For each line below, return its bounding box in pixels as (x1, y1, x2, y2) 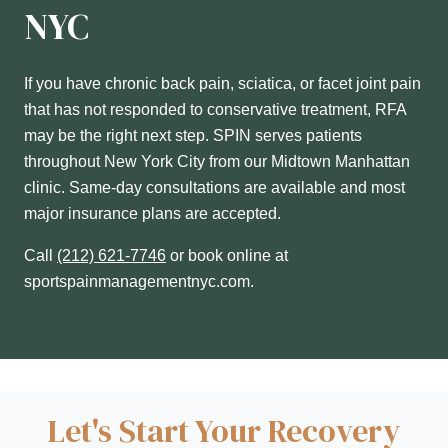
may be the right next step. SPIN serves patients (24, 127, 362, 145)
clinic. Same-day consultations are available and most (24, 179, 405, 197)
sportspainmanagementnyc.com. (24, 273, 254, 291)
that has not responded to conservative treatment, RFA (24, 101, 406, 119)
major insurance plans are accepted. (24, 205, 281, 223)
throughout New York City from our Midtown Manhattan (24, 153, 410, 171)
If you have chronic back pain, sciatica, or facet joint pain (24, 75, 421, 93)
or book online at (170, 247, 288, 265)
